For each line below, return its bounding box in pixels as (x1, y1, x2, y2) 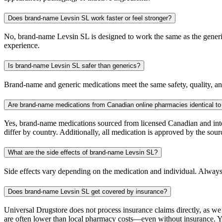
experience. (4, 41, 40, 50)
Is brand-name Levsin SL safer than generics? (8, 62, 140, 70)
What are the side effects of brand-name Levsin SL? (8, 149, 158, 157)
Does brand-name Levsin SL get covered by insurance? (8, 187, 167, 195)
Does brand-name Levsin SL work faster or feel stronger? (8, 14, 171, 22)
